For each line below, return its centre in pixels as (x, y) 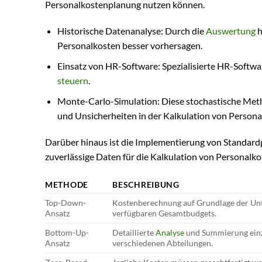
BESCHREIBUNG (146, 185)
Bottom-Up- (67, 233)
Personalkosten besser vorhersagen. (130, 46)
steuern (73, 81)
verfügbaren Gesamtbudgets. (165, 213)
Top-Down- (65, 203)
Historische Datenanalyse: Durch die (131, 31)
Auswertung (230, 31)
